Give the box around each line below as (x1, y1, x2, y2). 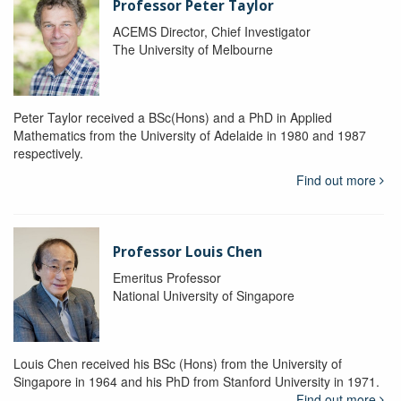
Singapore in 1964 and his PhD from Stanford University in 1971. (13, 372, 380, 391)
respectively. (13, 144, 83, 163)
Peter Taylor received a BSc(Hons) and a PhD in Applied (13, 108, 332, 127)
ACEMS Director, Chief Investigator (112, 22, 311, 41)
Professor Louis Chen (112, 243, 262, 262)
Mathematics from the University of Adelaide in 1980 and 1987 (13, 126, 366, 145)
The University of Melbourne (112, 40, 273, 59)
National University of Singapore (112, 286, 294, 305)
